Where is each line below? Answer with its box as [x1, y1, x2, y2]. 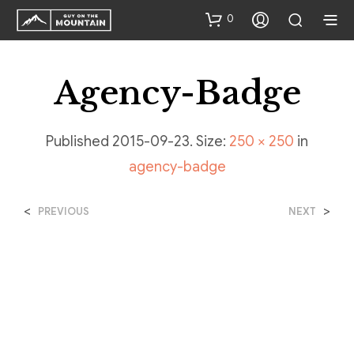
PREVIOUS [38, 205, 89, 219]
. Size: [190, 133, 229, 151]
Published [46, 133, 112, 151]
